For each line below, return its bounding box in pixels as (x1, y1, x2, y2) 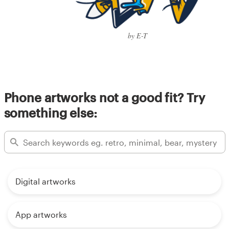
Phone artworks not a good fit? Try (4, 90, 205, 105)
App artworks (15, 210, 67, 220)
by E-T (128, 31, 147, 41)
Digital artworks (15, 176, 76, 187)
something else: (4, 105, 97, 121)
